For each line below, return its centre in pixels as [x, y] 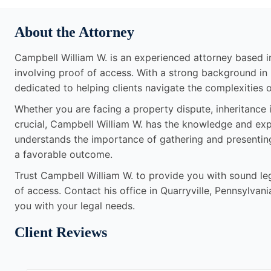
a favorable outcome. [64, 155]
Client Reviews [61, 233]
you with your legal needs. [75, 206]
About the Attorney [74, 32]
